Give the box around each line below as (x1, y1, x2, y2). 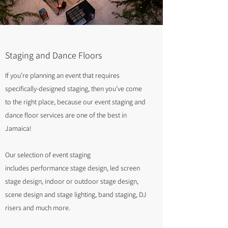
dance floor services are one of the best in (5, 110, 127, 120)
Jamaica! (5, 124, 32, 133)
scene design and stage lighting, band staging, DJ (5, 190, 147, 199)
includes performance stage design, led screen (5, 163, 140, 173)
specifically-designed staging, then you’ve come (5, 84, 142, 93)
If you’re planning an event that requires (5, 71, 120, 80)
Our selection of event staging (5, 150, 91, 159)
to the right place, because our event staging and (5, 97, 146, 106)
